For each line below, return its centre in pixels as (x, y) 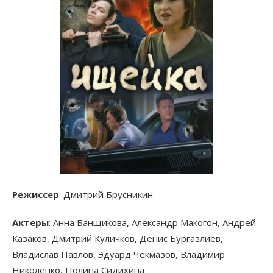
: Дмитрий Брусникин (106, 195)
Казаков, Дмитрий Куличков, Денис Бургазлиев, (118, 239)
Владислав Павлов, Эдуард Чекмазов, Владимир (119, 254)
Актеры (30, 223)
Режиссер (36, 195)
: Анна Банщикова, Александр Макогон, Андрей (152, 223)
